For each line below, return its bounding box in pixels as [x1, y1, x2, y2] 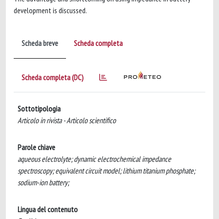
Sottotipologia [18, 104, 61, 113]
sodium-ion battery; [18, 177, 69, 187]
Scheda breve [22, 38, 58, 48]
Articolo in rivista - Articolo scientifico [18, 115, 116, 125]
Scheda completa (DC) [22, 72, 84, 82]
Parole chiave [18, 142, 55, 152]
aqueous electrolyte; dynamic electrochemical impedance [18, 154, 171, 164]
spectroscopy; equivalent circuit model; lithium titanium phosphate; [18, 166, 195, 175]
